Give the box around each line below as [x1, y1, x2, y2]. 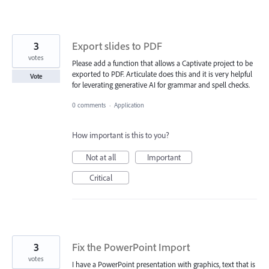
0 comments [72, 101, 106, 110]
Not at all [85, 152, 116, 163]
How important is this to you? [72, 130, 169, 141]
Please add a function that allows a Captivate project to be [72, 58, 253, 68]
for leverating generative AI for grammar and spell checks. [72, 80, 250, 90]
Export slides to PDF [72, 39, 162, 53]
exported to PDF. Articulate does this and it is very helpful [72, 69, 252, 79]
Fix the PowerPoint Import [72, 240, 190, 255]
